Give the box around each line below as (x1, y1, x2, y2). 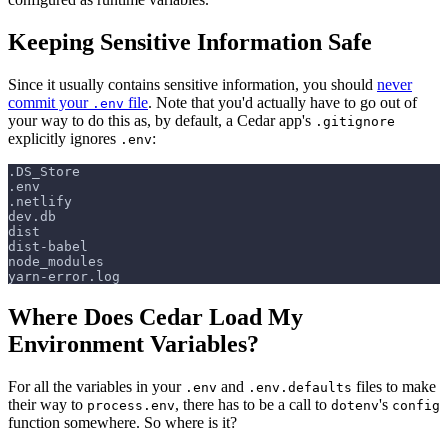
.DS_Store (8, 163, 80, 179)
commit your (8, 93, 92, 111)
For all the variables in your (8, 377, 185, 395)
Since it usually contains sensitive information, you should (8, 75, 377, 93)
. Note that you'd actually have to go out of (148, 93, 417, 111)
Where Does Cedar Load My (8, 303, 303, 330)
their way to (8, 395, 87, 413)
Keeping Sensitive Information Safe (8, 28, 372, 55)
